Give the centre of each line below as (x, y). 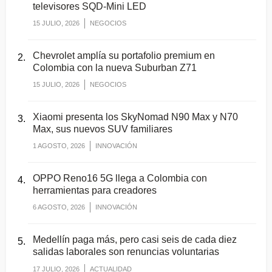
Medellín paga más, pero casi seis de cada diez (135, 240)
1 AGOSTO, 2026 (59, 146)
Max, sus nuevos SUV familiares (103, 129)
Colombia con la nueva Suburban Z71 (115, 67)
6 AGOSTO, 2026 (59, 207)
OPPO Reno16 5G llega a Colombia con (120, 178)
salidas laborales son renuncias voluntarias (126, 252)
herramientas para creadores (95, 191)
